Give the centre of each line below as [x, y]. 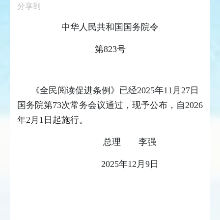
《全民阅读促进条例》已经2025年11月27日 [115, 91]
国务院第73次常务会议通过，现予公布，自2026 [110, 105]
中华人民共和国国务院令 [110, 27]
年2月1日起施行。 [53, 120]
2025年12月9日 [152, 164]
